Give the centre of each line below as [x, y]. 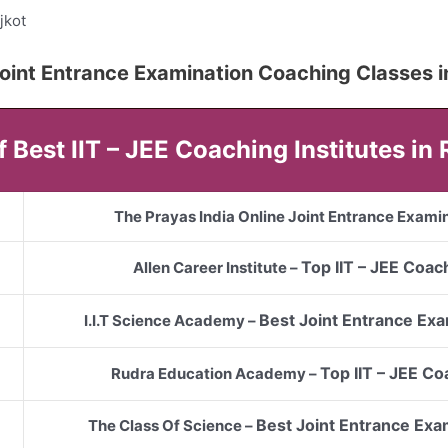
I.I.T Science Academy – [172, 321]
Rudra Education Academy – [216, 374]
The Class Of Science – [171, 426]
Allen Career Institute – [216, 268]
